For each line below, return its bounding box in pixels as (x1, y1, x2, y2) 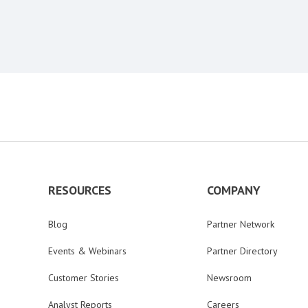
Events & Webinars (47, 245, 126, 257)
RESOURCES (47, 182, 111, 198)
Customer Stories (47, 272, 119, 284)
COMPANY (207, 182, 261, 198)
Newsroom (207, 272, 252, 284)
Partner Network (207, 218, 275, 230)
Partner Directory (207, 245, 278, 257)
